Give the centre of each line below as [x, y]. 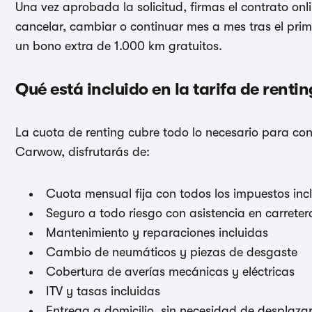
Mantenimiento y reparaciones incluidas [157, 232]
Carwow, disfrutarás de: [83, 151]
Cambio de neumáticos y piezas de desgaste [172, 252]
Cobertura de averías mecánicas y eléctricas [170, 271]
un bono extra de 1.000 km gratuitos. [119, 46]
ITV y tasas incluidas [103, 291]
